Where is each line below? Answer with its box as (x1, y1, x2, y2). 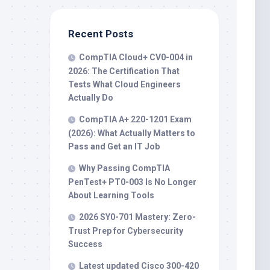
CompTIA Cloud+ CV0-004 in (79, 52, 193, 62)
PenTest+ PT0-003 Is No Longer (68, 177, 196, 187)
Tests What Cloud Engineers (68, 80, 181, 89)
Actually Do (68, 93, 113, 102)
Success (68, 239, 102, 249)
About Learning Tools (68, 190, 154, 200)
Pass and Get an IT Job (68, 142, 160, 151)
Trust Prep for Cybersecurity (68, 226, 183, 236)
